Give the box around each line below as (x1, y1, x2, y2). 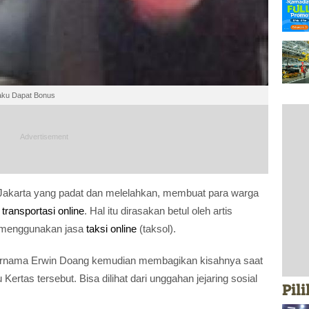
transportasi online (2, 204, 84, 217)
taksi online (86, 222, 137, 235)
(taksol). (137, 222, 176, 235)
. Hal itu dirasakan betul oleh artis (84, 204, 232, 217)
